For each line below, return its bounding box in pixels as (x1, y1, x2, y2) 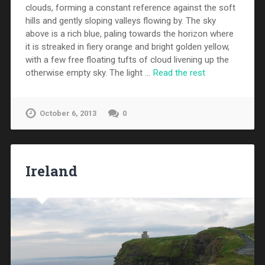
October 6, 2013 (39, 109, 96, 118)
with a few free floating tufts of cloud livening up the (25, 54, 229, 65)
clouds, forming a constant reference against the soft (25, 2, 235, 13)
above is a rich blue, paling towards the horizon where (25, 28, 234, 39)
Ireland (25, 161, 77, 181)
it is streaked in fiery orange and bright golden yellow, (25, 41, 230, 52)
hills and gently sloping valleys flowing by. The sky (25, 15, 216, 26)
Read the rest (152, 67, 205, 78)
